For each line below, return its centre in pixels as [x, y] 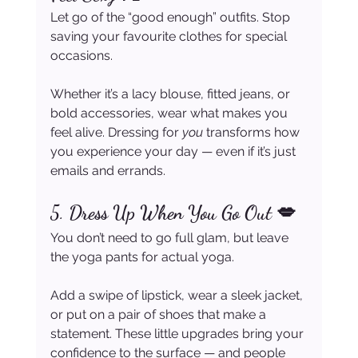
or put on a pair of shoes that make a [159, 315]
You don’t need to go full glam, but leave [171, 238]
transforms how [253, 133]
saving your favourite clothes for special [170, 37]
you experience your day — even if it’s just [174, 152]
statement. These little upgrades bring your [178, 334]
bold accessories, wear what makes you [170, 113]
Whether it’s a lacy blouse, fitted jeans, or [171, 94]
